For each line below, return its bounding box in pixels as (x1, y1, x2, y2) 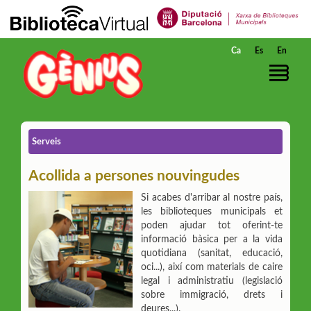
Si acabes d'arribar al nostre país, (141, 193, 283, 203)
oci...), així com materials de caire (141, 262, 283, 273)
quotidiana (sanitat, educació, (141, 249, 283, 259)
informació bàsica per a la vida (141, 235, 283, 245)
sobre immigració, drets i (141, 290, 283, 301)
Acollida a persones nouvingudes (28, 169, 239, 184)
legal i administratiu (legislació (141, 276, 283, 287)
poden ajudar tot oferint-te (141, 221, 283, 231)
